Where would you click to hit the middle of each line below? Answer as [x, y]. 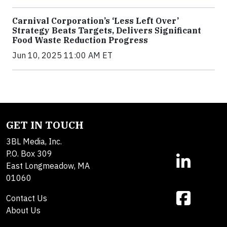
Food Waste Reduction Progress [80, 40]
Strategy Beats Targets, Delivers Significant [107, 31]
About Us [23, 211]
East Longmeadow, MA [48, 166]
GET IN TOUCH [45, 125]
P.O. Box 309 [29, 154]
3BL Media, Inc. [34, 142]
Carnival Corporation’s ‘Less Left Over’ [96, 21]
